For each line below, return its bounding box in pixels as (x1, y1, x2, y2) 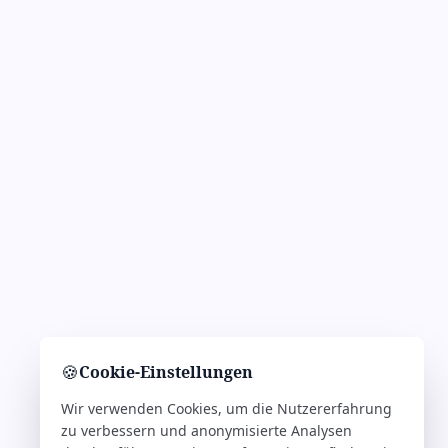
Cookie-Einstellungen (79, 361, 253, 383)
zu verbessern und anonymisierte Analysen (61, 421, 352, 440)
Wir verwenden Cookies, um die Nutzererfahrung (61, 399, 392, 418)
